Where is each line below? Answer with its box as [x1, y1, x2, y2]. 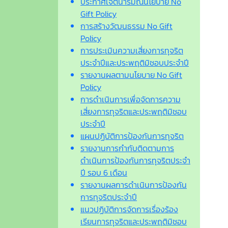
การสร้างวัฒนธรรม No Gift [80, 20, 173, 33]
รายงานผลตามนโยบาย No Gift [80, 69, 182, 81]
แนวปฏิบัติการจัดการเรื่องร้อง [80, 203, 178, 216]
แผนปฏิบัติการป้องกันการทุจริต [80, 130, 184, 142]
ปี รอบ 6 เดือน [80, 166, 127, 179]
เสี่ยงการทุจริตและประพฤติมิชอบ [80, 105, 187, 118]
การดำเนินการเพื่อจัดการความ [80, 93, 181, 106]
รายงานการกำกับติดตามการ [80, 142, 174, 155]
